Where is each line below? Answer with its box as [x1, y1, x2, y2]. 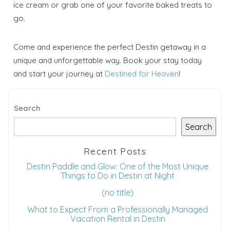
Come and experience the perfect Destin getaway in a [13, 42, 206, 52]
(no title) [102, 187, 133, 198]
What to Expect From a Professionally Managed [27, 204, 208, 215]
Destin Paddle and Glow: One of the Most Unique [27, 161, 208, 171]
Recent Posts [84, 145, 146, 157]
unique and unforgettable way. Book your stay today [13, 55, 202, 65]
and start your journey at [13, 68, 103, 79]
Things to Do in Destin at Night [61, 170, 175, 181]
